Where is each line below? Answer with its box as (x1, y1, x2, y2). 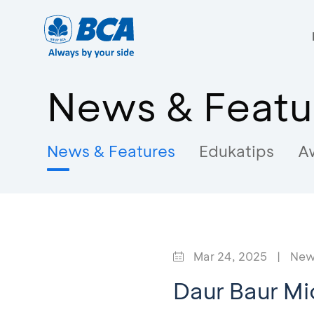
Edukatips (199, 140, 274, 161)
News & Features (47, 140, 175, 161)
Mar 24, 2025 (193, 249, 267, 264)
